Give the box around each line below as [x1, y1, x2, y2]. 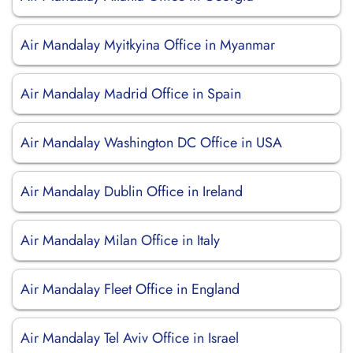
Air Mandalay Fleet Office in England [20, 279, 240, 299]
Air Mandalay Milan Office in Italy [20, 230, 220, 251]
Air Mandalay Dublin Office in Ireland [20, 181, 243, 202]
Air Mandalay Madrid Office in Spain [20, 84, 241, 104]
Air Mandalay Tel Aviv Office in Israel [20, 328, 239, 348]
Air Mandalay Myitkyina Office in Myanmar [20, 35, 275, 55]
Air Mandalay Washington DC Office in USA [20, 132, 282, 153]
